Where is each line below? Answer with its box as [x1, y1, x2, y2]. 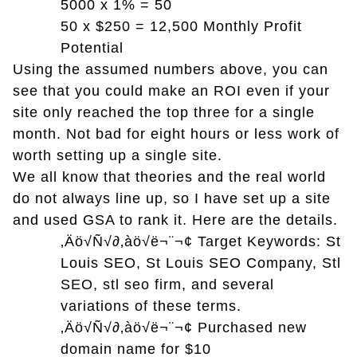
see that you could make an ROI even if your [13, 82, 330, 99]
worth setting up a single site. [13, 147, 222, 163]
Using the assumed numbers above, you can [13, 61, 328, 77]
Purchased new [198, 319, 307, 335]
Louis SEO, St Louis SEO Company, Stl [61, 254, 341, 271]
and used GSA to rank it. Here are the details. [13, 211, 338, 228]
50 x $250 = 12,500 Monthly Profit [61, 18, 302, 34]
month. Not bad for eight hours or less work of [13, 125, 339, 142]
